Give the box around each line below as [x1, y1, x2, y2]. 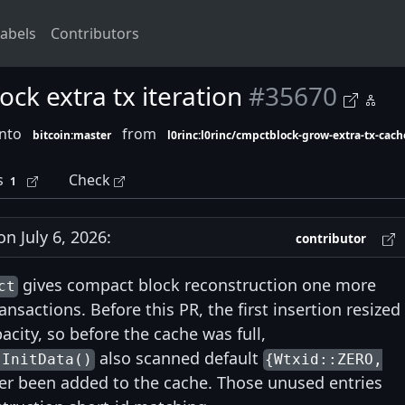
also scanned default [94, 347, 263, 370]
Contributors [51, 24, 139, 43]
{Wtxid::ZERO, [265, 351, 383, 369]
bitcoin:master [33, 127, 112, 143]
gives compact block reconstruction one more [17, 274, 376, 297]
